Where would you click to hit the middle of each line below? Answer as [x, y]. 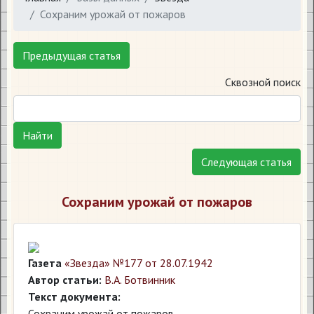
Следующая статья [246, 162]
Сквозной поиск [263, 82]
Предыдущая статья [71, 55]
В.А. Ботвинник [140, 280]
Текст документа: [74, 296]
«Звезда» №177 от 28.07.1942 [139, 263]
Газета [45, 263]
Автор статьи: [65, 280]
